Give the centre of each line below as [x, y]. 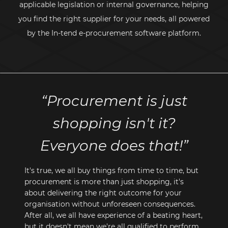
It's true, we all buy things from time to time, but [111, 170]
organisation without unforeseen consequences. [110, 204]
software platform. [167, 33]
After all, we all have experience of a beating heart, [113, 215]
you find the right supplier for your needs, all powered [114, 19]
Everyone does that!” [114, 145]
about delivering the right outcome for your [103, 193]
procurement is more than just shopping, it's [104, 181]
